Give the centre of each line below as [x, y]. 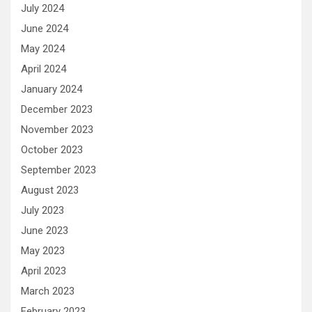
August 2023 [50, 190]
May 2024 [43, 49]
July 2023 [42, 210]
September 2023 [58, 170]
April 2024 [44, 69]
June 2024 [45, 29]
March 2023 [48, 291]
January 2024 [52, 89]
